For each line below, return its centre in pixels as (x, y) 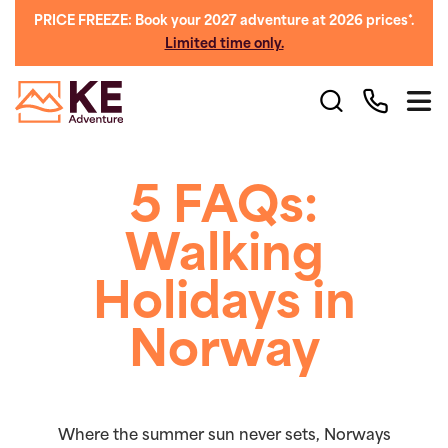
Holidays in (224, 306)
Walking (224, 258)
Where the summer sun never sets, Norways (224, 436)
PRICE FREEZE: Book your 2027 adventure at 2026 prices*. (224, 21)
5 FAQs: (224, 210)
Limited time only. (224, 44)
